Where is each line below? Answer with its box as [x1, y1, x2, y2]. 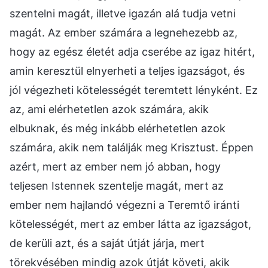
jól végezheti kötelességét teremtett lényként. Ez [10, 83, 258, 96]
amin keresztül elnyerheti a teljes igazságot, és [10, 64, 245, 77]
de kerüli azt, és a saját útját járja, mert [10, 236, 205, 249]
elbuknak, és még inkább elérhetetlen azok [10, 121, 226, 135]
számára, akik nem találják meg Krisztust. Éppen [10, 141, 254, 154]
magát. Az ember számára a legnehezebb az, [10, 26, 237, 39]
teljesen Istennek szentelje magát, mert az [10, 179, 224, 192]
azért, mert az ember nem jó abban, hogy [10, 160, 221, 173]
